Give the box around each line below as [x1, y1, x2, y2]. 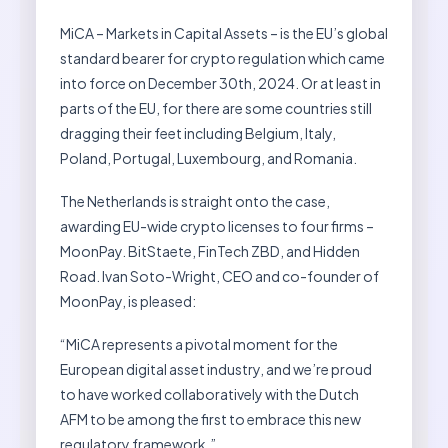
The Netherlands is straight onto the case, [60, 192, 330, 211]
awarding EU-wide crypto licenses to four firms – [60, 217, 374, 236]
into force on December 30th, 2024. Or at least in [60, 74, 381, 93]
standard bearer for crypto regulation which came [60, 49, 385, 68]
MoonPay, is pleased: [60, 292, 196, 311]
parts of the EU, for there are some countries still [60, 99, 372, 118]
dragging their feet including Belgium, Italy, [60, 124, 336, 143]
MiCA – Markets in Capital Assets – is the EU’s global [60, 24, 388, 43]
